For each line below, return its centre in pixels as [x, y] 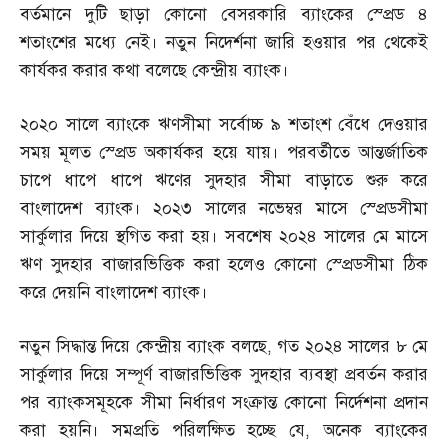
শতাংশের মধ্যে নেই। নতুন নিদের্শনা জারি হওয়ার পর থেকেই [224, 42]
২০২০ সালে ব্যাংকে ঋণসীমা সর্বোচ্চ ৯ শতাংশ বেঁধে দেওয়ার [224, 124]
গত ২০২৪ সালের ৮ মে [352, 346]
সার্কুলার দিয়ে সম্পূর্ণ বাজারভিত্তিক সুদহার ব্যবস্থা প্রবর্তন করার [224, 374]
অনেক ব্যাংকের [376, 430]
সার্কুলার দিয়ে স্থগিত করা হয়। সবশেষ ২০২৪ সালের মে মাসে [224, 236]
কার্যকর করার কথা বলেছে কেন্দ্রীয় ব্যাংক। [154, 70]
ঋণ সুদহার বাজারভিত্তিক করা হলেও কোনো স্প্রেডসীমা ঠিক [224, 264]
